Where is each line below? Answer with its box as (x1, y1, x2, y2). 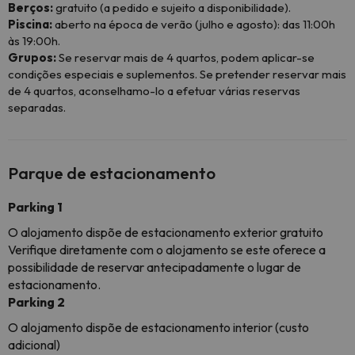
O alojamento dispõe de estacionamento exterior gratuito (8, 224, 323, 240)
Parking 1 (8, 199, 63, 215)
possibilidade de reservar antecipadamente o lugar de (8, 259, 301, 275)
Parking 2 (8, 294, 65, 310)
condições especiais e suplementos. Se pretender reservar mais (8, 67, 346, 82)
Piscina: (8, 17, 52, 32)
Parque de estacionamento (8, 162, 216, 183)
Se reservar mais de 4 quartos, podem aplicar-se (56, 50, 315, 65)
